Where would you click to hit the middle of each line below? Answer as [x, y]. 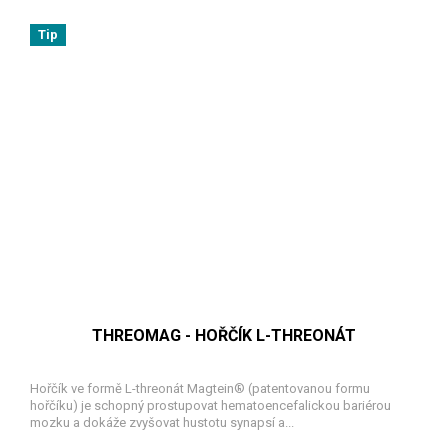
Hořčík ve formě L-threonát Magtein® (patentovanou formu [200, 389]
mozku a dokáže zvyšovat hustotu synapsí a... [162, 423]
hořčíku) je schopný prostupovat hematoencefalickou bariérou [210, 406]
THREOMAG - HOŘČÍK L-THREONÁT [224, 336]
